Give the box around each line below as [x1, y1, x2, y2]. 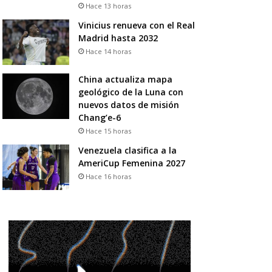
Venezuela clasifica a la [78, 144, 177, 156]
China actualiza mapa [78, 73, 172, 85]
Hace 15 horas [85, 126, 131, 135]
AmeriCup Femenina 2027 [78, 157, 185, 169]
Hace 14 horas [85, 46, 131, 56]
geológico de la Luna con [78, 86, 183, 98]
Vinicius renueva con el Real [78, 19, 195, 31]
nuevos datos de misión [78, 98, 179, 110]
